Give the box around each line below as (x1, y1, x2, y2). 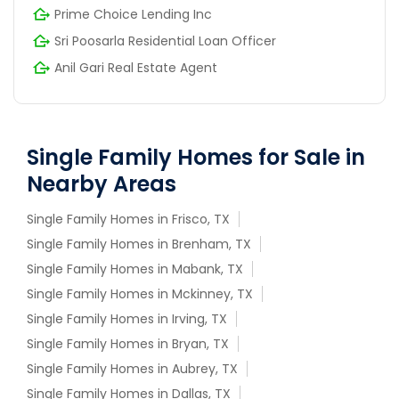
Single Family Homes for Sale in (27, 142, 365, 173)
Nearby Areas (27, 169, 176, 199)
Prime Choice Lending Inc (54, 5, 212, 24)
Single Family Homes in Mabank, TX (27, 260, 243, 279)
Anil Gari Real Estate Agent (54, 59, 217, 77)
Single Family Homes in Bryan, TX (27, 335, 229, 354)
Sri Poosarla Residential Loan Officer (54, 32, 276, 51)
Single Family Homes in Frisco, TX (27, 210, 230, 229)
